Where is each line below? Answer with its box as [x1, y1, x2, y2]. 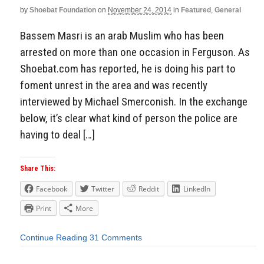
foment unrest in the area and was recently [20, 78, 207, 93]
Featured [181, 5, 211, 14]
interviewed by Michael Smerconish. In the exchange [20, 95, 247, 109]
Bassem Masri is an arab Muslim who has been [20, 29, 224, 43]
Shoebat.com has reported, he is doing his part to [20, 62, 236, 76]
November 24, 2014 [108, 5, 171, 14]
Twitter [91, 184, 114, 194]
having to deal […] [20, 128, 95, 142]
